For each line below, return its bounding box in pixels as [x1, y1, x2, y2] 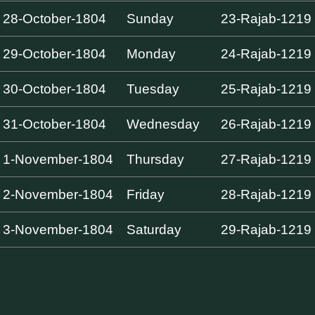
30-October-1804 [3, 81, 107, 96]
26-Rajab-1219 [221, 116, 312, 131]
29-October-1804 [3, 46, 107, 61]
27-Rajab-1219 [221, 151, 312, 167]
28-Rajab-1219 [221, 186, 312, 202]
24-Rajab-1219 [221, 46, 312, 61]
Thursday [127, 151, 185, 167]
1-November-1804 [3, 151, 114, 167]
